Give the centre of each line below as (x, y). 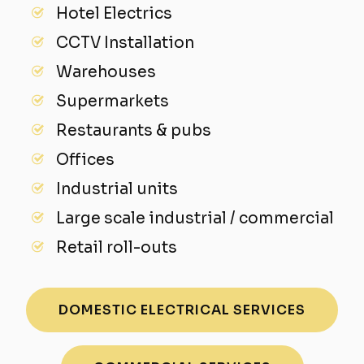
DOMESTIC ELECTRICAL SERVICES (182, 310)
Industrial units (117, 190)
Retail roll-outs (117, 248)
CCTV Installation (126, 43)
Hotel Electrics (115, 14)
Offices (86, 160)
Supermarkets (113, 102)
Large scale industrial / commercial (195, 219)
